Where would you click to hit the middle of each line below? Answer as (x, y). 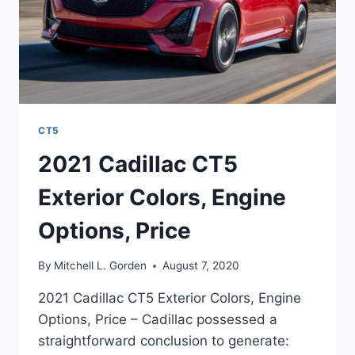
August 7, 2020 (201, 266)
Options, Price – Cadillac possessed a (158, 320)
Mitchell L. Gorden (101, 266)
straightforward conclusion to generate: (164, 341)
